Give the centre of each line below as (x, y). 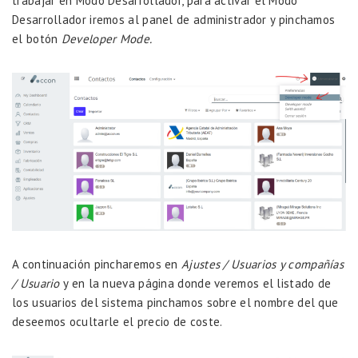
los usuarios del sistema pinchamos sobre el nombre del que (175, 302)
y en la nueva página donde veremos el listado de (195, 283)
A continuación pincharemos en (97, 264)
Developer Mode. (107, 39)
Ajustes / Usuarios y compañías (263, 264)
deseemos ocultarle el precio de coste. (117, 321)
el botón (37, 39)
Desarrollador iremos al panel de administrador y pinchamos (174, 20)
